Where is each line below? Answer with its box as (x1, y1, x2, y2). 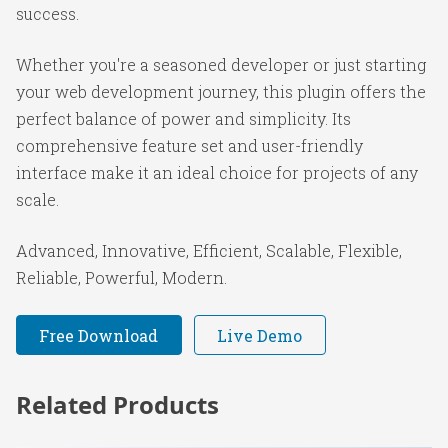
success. (16, 3, 79, 24)
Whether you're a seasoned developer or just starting (16, 54, 426, 75)
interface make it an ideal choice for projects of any (16, 162, 418, 183)
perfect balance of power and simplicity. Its (16, 108, 351, 129)
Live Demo (217, 324, 303, 346)
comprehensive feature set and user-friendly (16, 135, 363, 156)
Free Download (39, 324, 159, 346)
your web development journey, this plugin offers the (16, 81, 426, 102)
